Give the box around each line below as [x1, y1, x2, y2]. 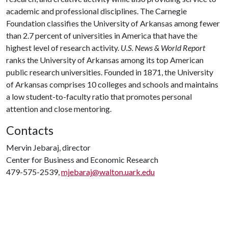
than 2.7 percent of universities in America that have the [6, 31, 197, 40]
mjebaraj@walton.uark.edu [61, 167, 155, 177]
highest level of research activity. [6, 43, 121, 52]
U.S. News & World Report [121, 43, 205, 52]
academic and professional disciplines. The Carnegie [6, 6, 187, 16]
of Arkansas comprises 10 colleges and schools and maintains [6, 79, 218, 89]
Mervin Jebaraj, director [6, 142, 91, 152]
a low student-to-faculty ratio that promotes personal [6, 92, 192, 101]
